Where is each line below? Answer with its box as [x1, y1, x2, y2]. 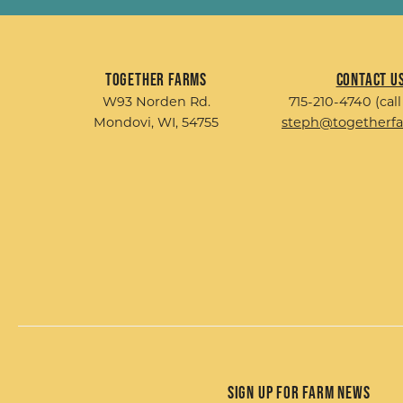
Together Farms [104, 69, 208, 90]
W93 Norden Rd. [102, 94, 210, 111]
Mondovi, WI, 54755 [94, 114, 219, 131]
